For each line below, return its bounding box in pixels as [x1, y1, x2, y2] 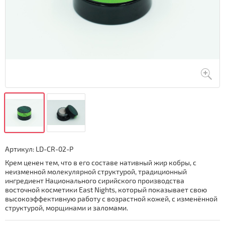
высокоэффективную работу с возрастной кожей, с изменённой [5, 194, 217, 203]
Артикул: [5, 145, 34, 153]
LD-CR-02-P [36, 145, 73, 153]
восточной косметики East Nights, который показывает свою [5, 185, 207, 194]
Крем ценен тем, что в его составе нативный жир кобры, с [5, 158, 196, 167]
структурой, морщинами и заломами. [5, 203, 130, 212]
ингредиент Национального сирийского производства [5, 176, 184, 185]
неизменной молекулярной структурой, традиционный [5, 167, 187, 176]
